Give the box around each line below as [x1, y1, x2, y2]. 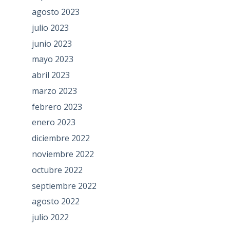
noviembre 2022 [31, 148, 94, 160]
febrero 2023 [31, 101, 82, 112]
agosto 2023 [31, 6, 80, 17]
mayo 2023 [31, 53, 73, 65]
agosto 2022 [31, 196, 80, 207]
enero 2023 [31, 117, 75, 128]
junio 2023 [31, 37, 72, 49]
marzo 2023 [31, 85, 77, 97]
